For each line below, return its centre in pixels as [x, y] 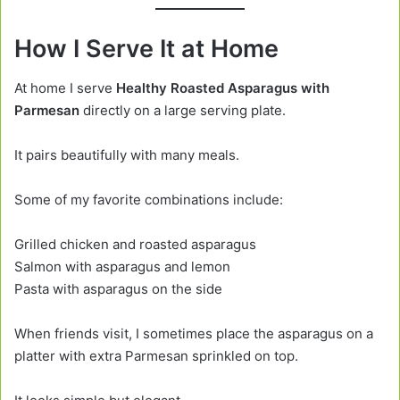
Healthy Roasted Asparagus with [223, 88]
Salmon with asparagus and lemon [122, 267]
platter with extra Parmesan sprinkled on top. [156, 356]
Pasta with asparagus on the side [118, 289]
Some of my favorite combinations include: [149, 200]
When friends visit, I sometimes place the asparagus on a [194, 334]
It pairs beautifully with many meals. [127, 155]
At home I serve [65, 88]
